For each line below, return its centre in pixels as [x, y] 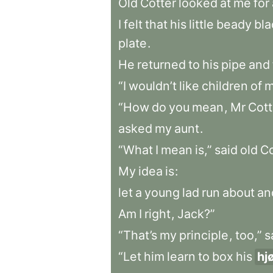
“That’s [138, 235]
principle [204, 235]
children [225, 86]
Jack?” [196, 214]
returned [161, 65]
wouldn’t [153, 86]
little [201, 24]
